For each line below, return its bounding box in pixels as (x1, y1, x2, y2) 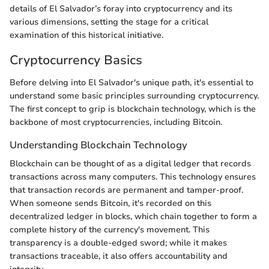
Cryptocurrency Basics (10, 51, 142, 68)
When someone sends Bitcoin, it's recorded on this (10, 198, 211, 210)
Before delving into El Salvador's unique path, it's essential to (10, 77, 253, 88)
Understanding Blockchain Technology (10, 138, 187, 152)
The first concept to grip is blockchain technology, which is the (10, 103, 256, 115)
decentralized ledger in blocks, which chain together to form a (10, 211, 257, 223)
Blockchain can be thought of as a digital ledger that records (10, 158, 251, 170)
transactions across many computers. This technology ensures (10, 171, 256, 183)
